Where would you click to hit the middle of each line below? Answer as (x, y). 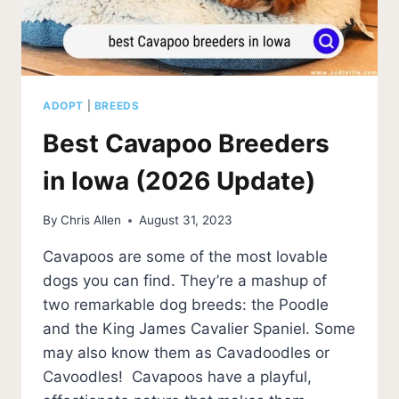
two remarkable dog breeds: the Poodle (186, 305)
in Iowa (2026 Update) (179, 180)
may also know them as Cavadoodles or (186, 353)
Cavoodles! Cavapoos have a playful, (177, 377)
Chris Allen (91, 220)
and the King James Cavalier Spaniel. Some (199, 329)
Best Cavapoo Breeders (186, 143)
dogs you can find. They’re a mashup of (185, 281)
